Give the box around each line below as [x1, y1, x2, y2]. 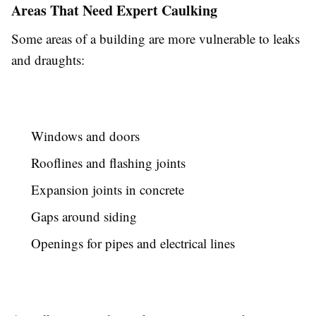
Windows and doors [31, 127, 140, 145]
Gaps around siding [31, 207, 137, 226]
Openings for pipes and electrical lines [31, 234, 235, 253]
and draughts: [11, 51, 85, 69]
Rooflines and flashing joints [31, 154, 186, 172]
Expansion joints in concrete [31, 181, 184, 199]
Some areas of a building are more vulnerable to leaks [11, 30, 300, 48]
